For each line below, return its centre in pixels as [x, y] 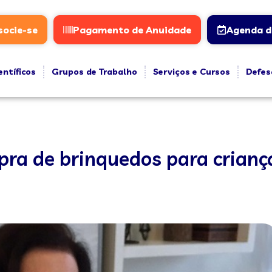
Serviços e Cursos [191, 72]
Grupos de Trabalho [94, 72]
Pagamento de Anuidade [132, 30]
